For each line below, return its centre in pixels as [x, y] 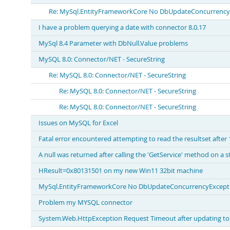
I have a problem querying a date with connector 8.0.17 [122, 27]
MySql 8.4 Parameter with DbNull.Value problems [113, 43]
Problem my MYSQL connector [85, 203]
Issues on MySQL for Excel [78, 123]
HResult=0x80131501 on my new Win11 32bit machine [121, 171]
